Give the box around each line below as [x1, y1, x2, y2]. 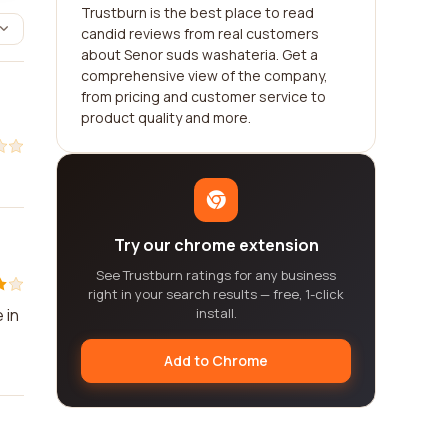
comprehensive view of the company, [81, 66, 328, 85]
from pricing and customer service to [81, 87, 326, 106]
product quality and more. [81, 108, 251, 127]
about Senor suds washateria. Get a [81, 45, 318, 64]
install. [195, 304, 237, 322]
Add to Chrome [164, 351, 268, 370]
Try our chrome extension [113, 234, 319, 256]
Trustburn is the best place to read [81, 3, 314, 22]
